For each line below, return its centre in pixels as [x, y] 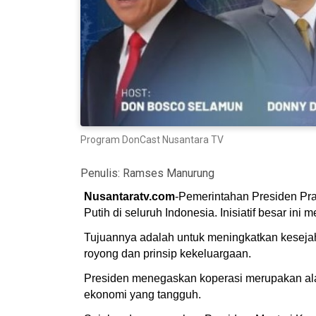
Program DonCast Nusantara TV [152, 139]
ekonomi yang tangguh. [142, 294]
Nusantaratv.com [129, 196]
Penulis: [102, 173]
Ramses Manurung [169, 173]
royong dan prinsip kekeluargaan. [169, 253]
